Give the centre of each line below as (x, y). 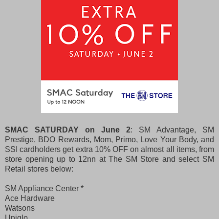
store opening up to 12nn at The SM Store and (92, 159)
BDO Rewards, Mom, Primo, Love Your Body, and (126, 139)
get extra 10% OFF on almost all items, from (139, 149)
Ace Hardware (30, 198)
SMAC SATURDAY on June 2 (68, 130)
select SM (197, 159)
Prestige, (22, 139)
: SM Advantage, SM (172, 130)
